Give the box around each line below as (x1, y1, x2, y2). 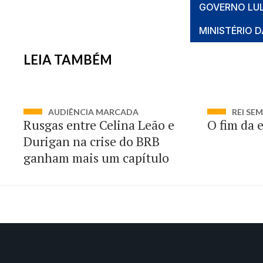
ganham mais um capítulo (23, 149, 169, 166)
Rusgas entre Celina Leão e (23, 116, 174, 133)
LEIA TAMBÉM (23, 52, 112, 68)
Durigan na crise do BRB (23, 133, 160, 150)
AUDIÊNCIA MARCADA (48, 107, 139, 117)
